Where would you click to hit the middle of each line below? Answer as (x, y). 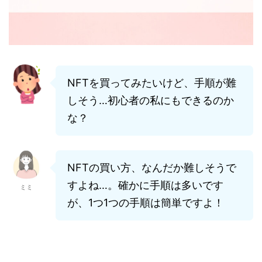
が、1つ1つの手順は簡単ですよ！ (146, 203)
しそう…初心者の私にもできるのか (151, 101)
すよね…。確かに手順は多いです (145, 185)
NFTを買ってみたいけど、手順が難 (152, 83)
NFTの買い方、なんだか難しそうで (152, 168)
